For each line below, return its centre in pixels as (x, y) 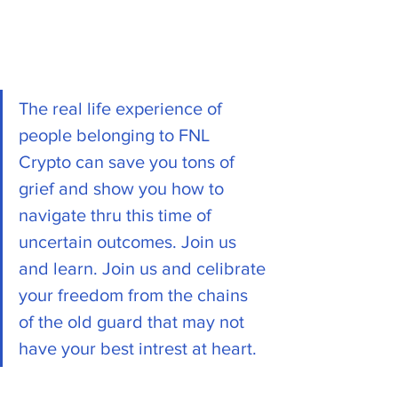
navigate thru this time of (117, 215)
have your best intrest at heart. (140, 348)
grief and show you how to (123, 188)
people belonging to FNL (116, 135)
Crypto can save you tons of (129, 161)
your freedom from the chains (135, 295)
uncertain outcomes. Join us (130, 241)
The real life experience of (123, 108)
